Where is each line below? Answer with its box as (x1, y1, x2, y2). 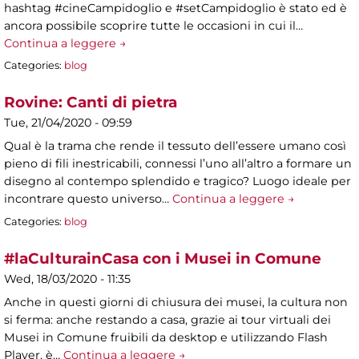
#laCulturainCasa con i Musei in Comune (4, 249, 321, 268)
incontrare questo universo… (4, 192, 172, 207)
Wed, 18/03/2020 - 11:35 (4, 272, 131, 287)
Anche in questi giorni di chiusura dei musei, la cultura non (4, 295, 348, 310)
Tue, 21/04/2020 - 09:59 (4, 115, 132, 131)
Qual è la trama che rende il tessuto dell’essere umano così (4, 139, 346, 154)
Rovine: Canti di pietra (4, 93, 177, 112)
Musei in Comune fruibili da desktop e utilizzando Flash (4, 330, 328, 345)
